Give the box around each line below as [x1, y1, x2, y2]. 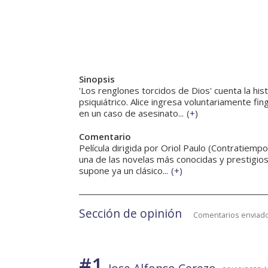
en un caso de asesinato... [79, 107, 184, 120]
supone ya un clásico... [79, 165, 168, 177]
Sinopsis [79, 73, 115, 86]
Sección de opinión [79, 205, 182, 222]
